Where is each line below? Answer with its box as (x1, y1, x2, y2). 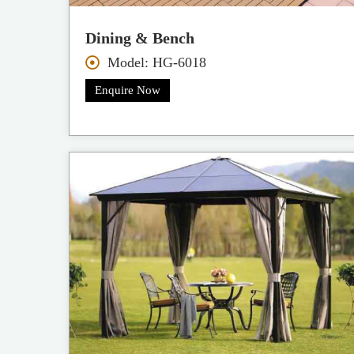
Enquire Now (95, 83, 161, 96)
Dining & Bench (85, 28, 195, 47)
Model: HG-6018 (107, 54, 206, 70)
